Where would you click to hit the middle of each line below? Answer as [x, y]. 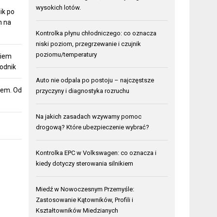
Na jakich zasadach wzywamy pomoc [89, 117]
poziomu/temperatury [67, 55]
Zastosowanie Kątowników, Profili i [85, 200]
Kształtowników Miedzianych [77, 211]
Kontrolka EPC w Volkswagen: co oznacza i [96, 153]
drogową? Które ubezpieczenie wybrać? [93, 127]
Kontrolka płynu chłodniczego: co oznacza [96, 33]
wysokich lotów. [59, 8]
